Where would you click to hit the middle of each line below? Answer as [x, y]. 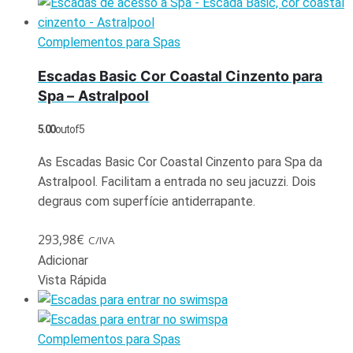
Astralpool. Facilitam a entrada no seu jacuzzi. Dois [177, 181]
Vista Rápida [72, 280]
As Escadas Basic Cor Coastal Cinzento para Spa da [180, 162]
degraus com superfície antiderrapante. [147, 201]
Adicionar [63, 260]
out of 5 [69, 129]
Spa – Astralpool [94, 95]
